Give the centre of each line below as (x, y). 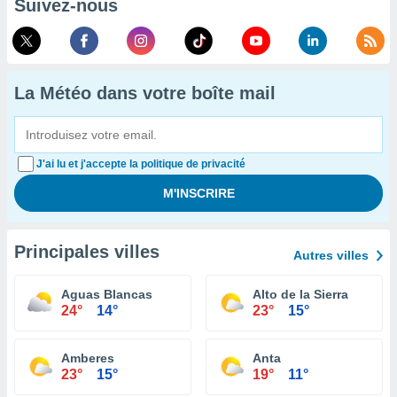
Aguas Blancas (107, 294)
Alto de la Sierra (300, 294)
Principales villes (87, 252)
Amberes (88, 358)
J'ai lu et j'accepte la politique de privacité (141, 164)
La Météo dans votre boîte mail (145, 93)
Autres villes (331, 255)
